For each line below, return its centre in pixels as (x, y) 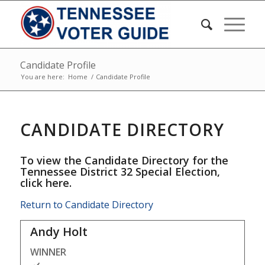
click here (44, 183)
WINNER (48, 252)
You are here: (42, 77)
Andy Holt (59, 232)
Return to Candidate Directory (86, 204)
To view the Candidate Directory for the (124, 160)
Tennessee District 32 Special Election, (120, 172)
